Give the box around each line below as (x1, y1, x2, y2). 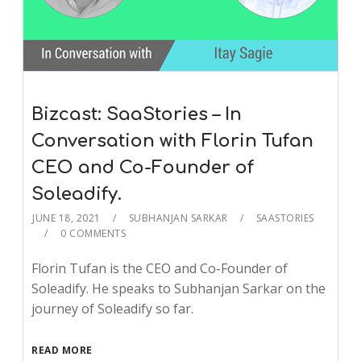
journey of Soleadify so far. (31, 299, 194, 317)
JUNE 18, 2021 (32, 210, 101, 225)
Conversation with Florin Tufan (31, 131, 314, 151)
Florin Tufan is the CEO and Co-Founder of (31, 259, 288, 277)
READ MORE (31, 342, 93, 357)
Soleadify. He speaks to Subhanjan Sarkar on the (31, 279, 326, 297)
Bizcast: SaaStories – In (31, 104, 243, 124)
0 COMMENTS (60, 226, 127, 240)
